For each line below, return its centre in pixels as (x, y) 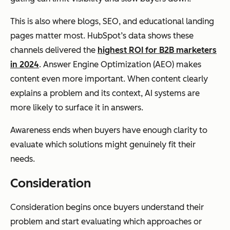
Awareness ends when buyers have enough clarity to (109, 130)
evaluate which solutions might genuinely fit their (103, 145)
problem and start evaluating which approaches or (106, 222)
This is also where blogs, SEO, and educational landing (112, 22)
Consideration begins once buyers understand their (107, 207)
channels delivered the (54, 50)
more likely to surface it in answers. (77, 108)
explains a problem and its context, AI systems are (105, 93)
